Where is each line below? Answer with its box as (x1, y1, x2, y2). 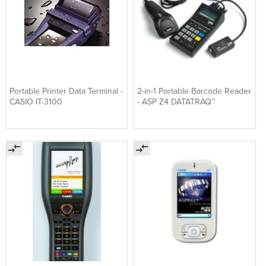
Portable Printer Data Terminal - (9, 85, 123, 96)
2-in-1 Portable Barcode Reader (137, 85, 252, 96)
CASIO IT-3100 (9, 96, 62, 107)
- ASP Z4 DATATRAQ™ (137, 96, 216, 107)
